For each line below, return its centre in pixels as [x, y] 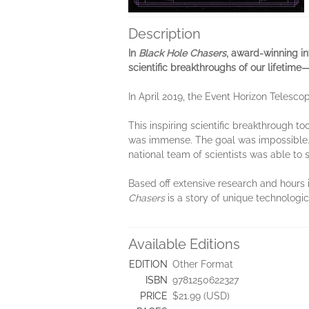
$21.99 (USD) [201, 296]
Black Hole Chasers [182, 53]
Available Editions [184, 244]
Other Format [203, 264]
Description [165, 34]
